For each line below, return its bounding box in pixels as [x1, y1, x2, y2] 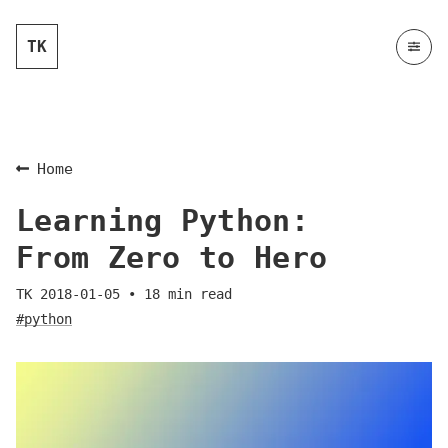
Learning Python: [16, 203, 309, 238]
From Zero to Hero [16, 240, 328, 275]
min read [160, 286, 232, 302]
